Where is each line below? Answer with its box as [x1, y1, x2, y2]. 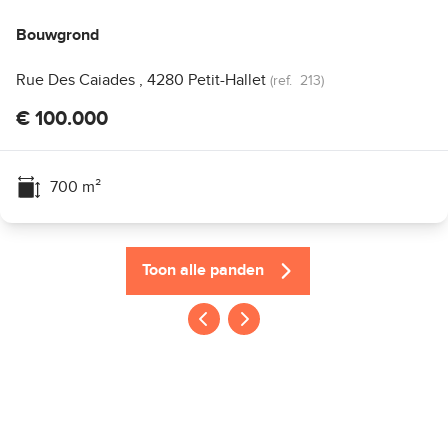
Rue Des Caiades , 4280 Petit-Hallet [16, 70, 266, 90]
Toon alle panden [142, 261, 264, 280]
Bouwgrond [16, 26, 99, 45]
